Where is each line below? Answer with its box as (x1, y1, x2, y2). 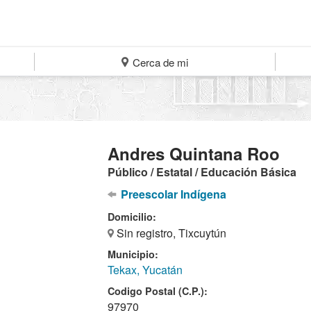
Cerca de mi (130, 55, 189, 69)
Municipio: (108, 247, 159, 261)
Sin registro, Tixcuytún (114, 225, 227, 241)
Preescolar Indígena (117, 186, 226, 202)
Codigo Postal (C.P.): (108, 284, 208, 298)
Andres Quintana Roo (108, 142, 280, 165)
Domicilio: (108, 210, 157, 224)
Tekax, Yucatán (108, 262, 183, 278)
